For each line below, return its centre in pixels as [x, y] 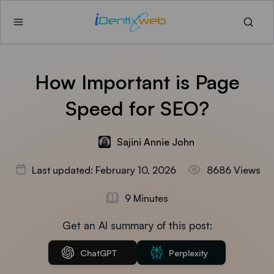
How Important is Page [137, 82]
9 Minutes [146, 198]
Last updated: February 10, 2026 [104, 170]
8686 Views [234, 170]
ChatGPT [98, 253]
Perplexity [188, 253]
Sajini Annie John [155, 142]
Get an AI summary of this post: [137, 225]
